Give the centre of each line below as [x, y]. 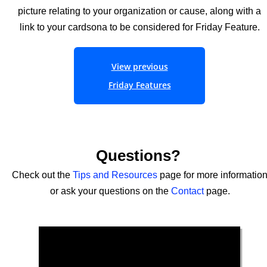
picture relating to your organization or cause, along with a [139, 11]
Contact [187, 191]
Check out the [42, 175]
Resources [134, 175]
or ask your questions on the [110, 191]
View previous [139, 66]
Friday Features [139, 85]
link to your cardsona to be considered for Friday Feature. [139, 27]
